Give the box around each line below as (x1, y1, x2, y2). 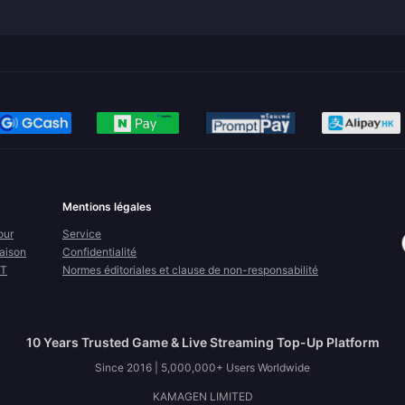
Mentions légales (62, 200, 152, 213)
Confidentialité (62, 245, 137, 259)
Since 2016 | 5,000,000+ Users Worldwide (95, 361, 310, 374)
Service (62, 227, 101, 240)
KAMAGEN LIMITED (152, 390, 253, 403)
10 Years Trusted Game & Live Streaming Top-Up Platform (25, 334, 380, 350)
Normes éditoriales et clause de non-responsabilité (62, 263, 318, 277)
